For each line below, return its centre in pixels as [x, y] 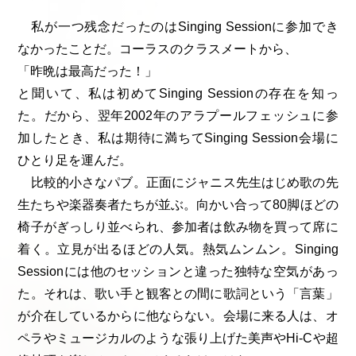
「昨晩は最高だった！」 [88, 72]
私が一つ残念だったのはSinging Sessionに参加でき [178, 27]
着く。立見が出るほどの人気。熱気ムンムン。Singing [178, 250]
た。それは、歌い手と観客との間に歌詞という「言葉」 [178, 294]
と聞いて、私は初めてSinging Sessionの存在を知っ [178, 94]
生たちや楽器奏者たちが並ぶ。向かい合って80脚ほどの [178, 205]
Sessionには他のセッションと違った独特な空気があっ [178, 272]
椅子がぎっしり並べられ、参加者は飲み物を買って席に [178, 227]
